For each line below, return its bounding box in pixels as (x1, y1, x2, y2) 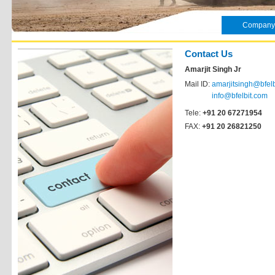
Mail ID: (185, 80, 212, 88)
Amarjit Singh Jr (185, 65, 241, 74)
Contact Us (185, 48, 233, 59)
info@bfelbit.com (212, 91, 268, 100)
